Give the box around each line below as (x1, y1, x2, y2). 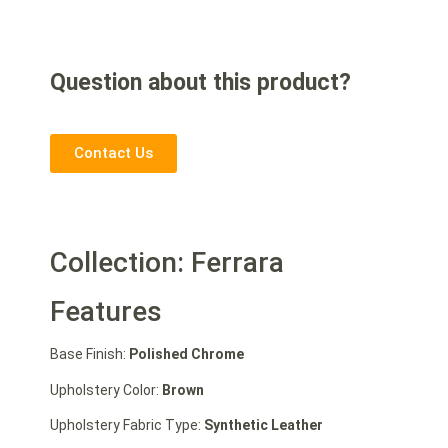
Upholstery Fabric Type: (50, 416, 204, 433)
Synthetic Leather (204, 416, 323, 433)
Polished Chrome (129, 346, 244, 363)
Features (50, 295, 162, 329)
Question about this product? (50, 68, 351, 96)
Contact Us (74, 144, 153, 163)
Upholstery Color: (50, 381, 162, 398)
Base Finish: (50, 346, 129, 363)
